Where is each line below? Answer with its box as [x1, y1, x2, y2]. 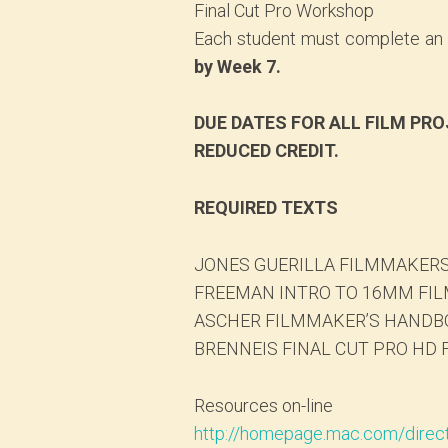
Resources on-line [194, 394, 334, 416]
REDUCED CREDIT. [194, 140, 340, 162]
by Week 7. [194, 55, 282, 77]
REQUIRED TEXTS [194, 197, 339, 219]
